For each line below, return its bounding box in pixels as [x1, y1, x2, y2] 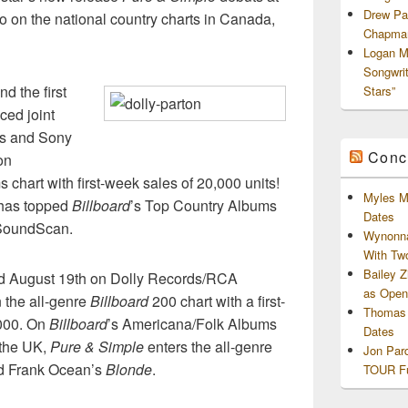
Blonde [106, 358, 152, 380]
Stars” [363, 81, 395, 99]
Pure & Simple [50, 335, 144, 357]
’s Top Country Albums [130, 194, 277, 216]
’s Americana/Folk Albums [107, 312, 277, 334]
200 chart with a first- [148, 290, 285, 311]
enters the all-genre [144, 335, 272, 357]
